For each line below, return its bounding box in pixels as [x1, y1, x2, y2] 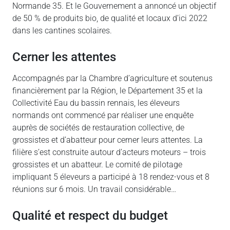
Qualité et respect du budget [12, 208, 168, 223]
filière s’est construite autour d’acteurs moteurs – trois [12, 147, 206, 158]
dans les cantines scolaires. [12, 26, 112, 36]
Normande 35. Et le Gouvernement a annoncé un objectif [12, 1, 216, 11]
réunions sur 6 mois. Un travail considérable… [12, 184, 176, 195]
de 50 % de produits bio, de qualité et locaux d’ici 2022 [12, 13, 207, 24]
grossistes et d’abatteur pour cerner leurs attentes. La [12, 135, 203, 145]
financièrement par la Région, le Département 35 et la [12, 86, 203, 96]
